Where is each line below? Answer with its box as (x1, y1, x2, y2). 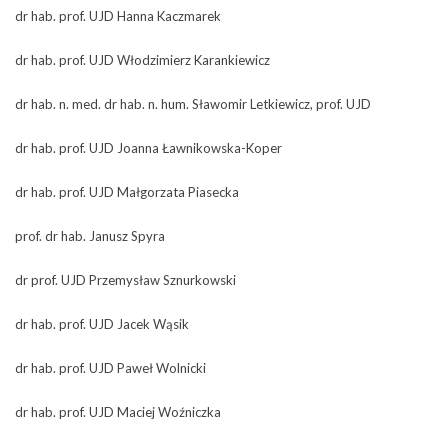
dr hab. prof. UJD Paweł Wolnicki (15, 360, 206, 376)
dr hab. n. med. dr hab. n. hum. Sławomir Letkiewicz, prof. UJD (15, 96, 371, 112)
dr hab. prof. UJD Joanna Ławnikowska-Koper (15, 140, 282, 156)
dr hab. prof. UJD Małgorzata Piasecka (15, 184, 239, 200)
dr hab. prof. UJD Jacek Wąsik (15, 316, 189, 332)
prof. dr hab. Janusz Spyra (15, 228, 165, 244)
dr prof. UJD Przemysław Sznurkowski (15, 272, 236, 288)
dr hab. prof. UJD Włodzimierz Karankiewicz (15, 52, 270, 68)
